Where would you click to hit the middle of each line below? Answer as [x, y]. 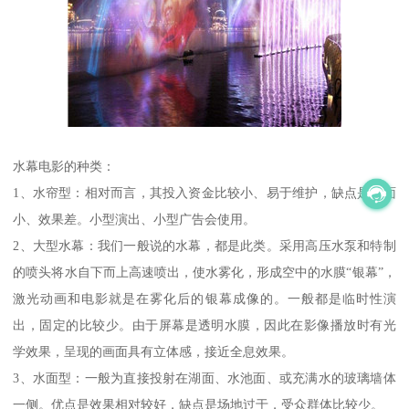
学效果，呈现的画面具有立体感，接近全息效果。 [154, 351]
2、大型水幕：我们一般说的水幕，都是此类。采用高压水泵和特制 [204, 245]
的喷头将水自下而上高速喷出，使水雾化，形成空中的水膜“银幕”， [204, 272]
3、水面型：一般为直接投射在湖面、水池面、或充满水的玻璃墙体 [204, 378]
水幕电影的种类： [64, 166]
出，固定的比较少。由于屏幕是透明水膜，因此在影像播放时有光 [204, 325]
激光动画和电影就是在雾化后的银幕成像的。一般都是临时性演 [204, 298]
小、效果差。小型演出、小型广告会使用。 [135, 219]
